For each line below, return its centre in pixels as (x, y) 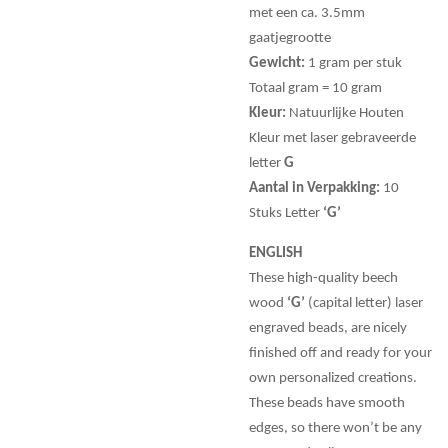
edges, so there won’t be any (335, 428)
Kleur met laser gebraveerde (332, 138)
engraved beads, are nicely (328, 328)
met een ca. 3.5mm (307, 13)
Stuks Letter (286, 213)
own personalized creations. (333, 378)
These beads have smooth (327, 403)
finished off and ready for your (340, 353)
